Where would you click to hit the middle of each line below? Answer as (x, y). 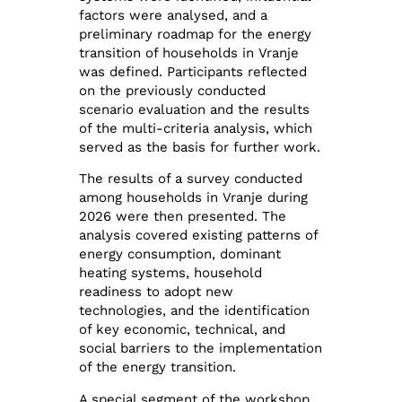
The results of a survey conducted (191, 179)
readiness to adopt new (157, 292)
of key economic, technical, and (183, 330)
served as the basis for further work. (200, 147)
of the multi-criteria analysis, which (196, 128)
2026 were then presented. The (183, 217)
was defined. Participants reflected (193, 71)
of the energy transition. (158, 367)
